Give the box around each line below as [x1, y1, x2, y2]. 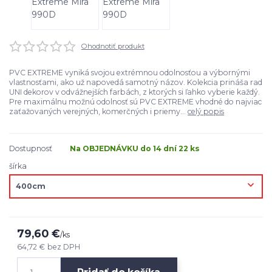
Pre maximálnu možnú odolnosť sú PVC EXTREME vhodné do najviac [9, 97, 262, 107]
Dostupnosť [9, 144, 52, 154]
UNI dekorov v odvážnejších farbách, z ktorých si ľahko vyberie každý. [9, 87, 260, 97]
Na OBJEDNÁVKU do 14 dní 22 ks [70, 144, 200, 154]
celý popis [188, 107, 224, 117]
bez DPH [47, 242, 81, 252]
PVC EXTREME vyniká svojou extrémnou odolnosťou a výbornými [9, 68, 250, 78]
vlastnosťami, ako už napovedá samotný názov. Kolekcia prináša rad [9, 78, 262, 87]
